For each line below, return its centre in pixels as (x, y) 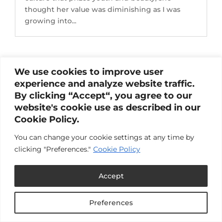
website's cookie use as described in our (108, 107)
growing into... (51, 21)
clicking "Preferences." (53, 149)
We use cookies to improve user (89, 72)
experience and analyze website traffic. (105, 83)
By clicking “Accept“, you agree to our (103, 95)
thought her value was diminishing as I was (103, 10)
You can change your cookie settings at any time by (104, 137)
